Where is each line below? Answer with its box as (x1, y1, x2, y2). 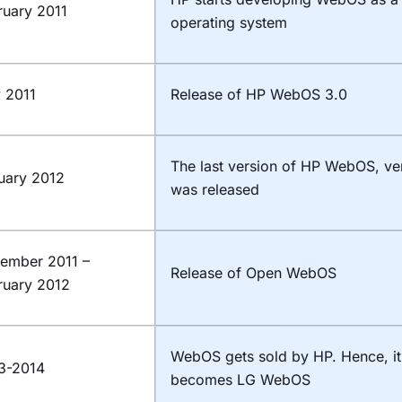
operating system (170, 13, 287, 32)
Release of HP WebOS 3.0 (170, 85, 347, 104)
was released (170, 180, 259, 199)
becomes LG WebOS (170, 371, 310, 389)
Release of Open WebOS (170, 264, 336, 283)
